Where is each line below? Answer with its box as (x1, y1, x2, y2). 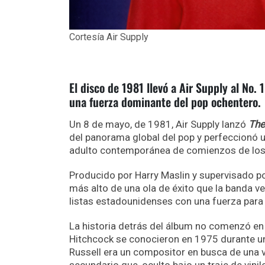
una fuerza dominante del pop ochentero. (69, 93, 261, 111)
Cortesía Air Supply (69, 31, 148, 43)
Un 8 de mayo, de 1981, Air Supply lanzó (69, 118, 248, 131)
